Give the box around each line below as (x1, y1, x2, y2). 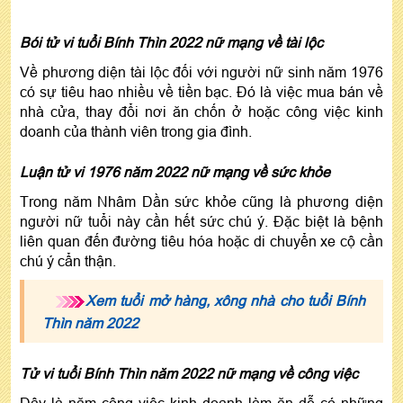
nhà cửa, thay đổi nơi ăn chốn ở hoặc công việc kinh (20, 103, 383, 120)
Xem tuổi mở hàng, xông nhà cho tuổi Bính (85, 291, 365, 309)
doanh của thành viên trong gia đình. (20, 122, 252, 139)
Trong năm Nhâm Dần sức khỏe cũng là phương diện (20, 193, 383, 210)
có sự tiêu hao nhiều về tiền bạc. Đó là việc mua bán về (20, 83, 383, 100)
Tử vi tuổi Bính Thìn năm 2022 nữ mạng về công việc (20, 364, 358, 381)
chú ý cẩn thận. (20, 252, 116, 269)
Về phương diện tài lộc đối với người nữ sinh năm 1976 (20, 63, 383, 80)
